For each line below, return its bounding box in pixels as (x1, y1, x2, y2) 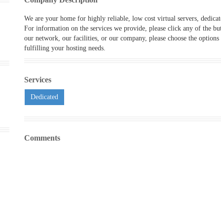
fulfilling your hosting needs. (24, 44, 106, 52)
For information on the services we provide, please (24, 25, 166, 32)
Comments (24, 134, 60, 142)
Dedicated (31, 93, 58, 101)
